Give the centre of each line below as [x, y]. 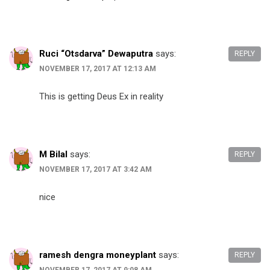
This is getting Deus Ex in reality [101, 96]
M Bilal [53, 155]
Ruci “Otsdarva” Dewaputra [96, 54]
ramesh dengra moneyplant [98, 255]
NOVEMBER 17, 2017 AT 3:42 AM [96, 170]
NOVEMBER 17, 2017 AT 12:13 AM [98, 69]
